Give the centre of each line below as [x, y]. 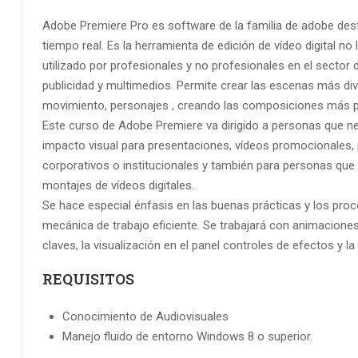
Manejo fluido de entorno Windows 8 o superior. [187, 336]
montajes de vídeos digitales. [118, 186]
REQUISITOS [88, 279]
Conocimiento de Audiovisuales [145, 316]
